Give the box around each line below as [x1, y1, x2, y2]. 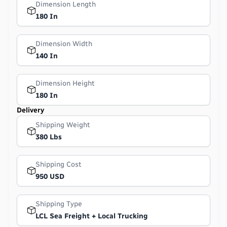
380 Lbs [35, 132, 62, 141]
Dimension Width [35, 39, 92, 48]
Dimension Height [35, 79, 95, 88]
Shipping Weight [35, 120, 90, 129]
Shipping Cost [35, 160, 82, 169]
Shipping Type [35, 199, 82, 208]
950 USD [35, 172, 64, 181]
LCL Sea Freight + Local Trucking [35, 211, 148, 220]
